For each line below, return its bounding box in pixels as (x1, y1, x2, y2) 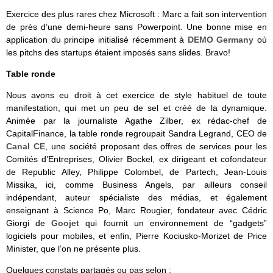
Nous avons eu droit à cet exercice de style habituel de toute (6, 90, 267, 100)
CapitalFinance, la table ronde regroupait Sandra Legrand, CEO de (6, 128, 267, 138)
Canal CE (6, 141, 45, 151)
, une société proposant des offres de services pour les (44, 141, 268, 151)
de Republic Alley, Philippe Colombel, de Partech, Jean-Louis (6, 166, 267, 177)
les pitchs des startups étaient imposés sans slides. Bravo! (6, 47, 230, 57)
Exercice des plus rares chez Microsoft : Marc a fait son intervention (6, 9, 267, 19)
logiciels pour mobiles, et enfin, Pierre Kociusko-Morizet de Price (6, 230, 267, 241)
